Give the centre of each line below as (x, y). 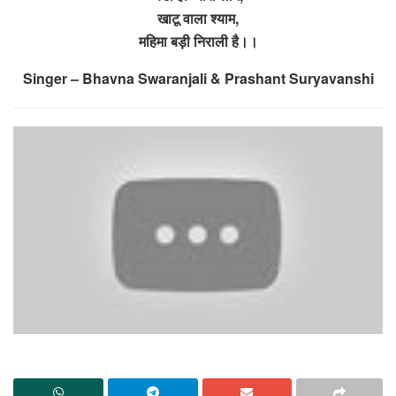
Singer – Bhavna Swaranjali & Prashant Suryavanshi (198, 78)
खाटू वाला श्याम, (198, 18)
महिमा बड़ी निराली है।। (198, 41)
